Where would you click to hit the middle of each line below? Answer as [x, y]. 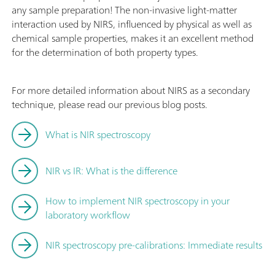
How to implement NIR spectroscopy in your [137, 201]
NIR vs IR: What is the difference [111, 171]
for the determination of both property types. [105, 52]
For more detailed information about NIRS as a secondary [131, 91]
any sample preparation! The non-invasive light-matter [124, 10]
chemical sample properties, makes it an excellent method [133, 38]
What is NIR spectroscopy [98, 135]
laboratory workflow [88, 215]
